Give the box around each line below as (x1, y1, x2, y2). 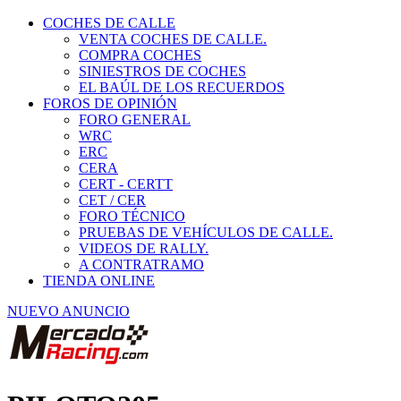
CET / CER (79, 170, 146, 185)
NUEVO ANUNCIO (7, 281, 130, 296)
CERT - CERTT (79, 154, 173, 169)
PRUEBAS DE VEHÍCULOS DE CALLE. (79, 202, 333, 218)
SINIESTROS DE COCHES (79, 41, 246, 56)
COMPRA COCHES (79, 25, 201, 40)
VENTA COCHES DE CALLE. (79, 9, 267, 24)
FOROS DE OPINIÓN (43, 73, 177, 89)
